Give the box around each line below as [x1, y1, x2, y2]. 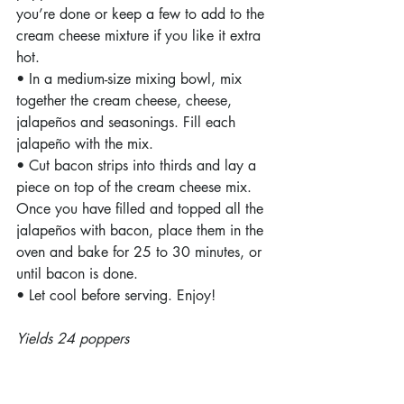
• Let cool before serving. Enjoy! [16, 286, 216, 305]
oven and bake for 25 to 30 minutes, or [16, 243, 266, 262]
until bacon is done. [16, 264, 138, 283]
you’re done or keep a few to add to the [16, 5, 269, 23]
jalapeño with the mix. [16, 134, 153, 153]
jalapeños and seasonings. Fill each [16, 113, 240, 132]
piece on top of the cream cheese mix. [16, 178, 256, 197]
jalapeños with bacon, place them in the [16, 221, 268, 240]
